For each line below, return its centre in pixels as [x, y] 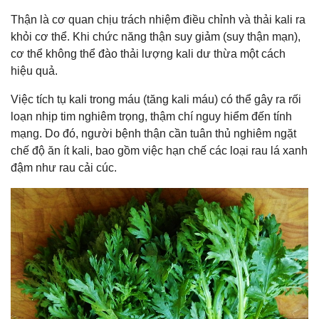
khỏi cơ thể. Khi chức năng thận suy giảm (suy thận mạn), [156, 37]
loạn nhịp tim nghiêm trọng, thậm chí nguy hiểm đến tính [151, 116]
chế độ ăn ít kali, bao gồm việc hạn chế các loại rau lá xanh [159, 151]
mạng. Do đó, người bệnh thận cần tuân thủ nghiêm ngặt [153, 134]
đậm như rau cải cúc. [64, 168]
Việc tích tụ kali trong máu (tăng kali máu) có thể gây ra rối [156, 99]
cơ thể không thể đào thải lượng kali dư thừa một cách [148, 54]
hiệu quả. [34, 71]
